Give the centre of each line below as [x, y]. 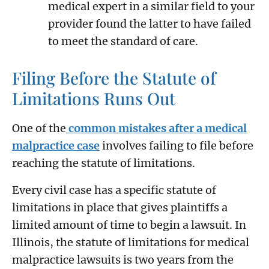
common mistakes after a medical [156, 128]
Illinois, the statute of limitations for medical [131, 242]
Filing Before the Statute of [114, 77]
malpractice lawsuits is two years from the [123, 260]
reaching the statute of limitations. [104, 163]
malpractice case [56, 145]
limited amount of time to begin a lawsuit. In [129, 225]
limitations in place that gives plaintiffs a [120, 207]
